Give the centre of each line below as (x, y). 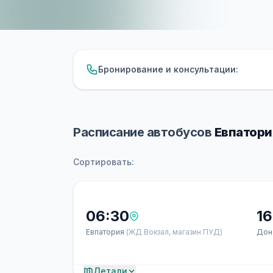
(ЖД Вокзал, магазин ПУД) (174, 232)
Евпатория (106, 232)
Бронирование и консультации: (168, 69)
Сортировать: (104, 162)
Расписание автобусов (144, 132)
